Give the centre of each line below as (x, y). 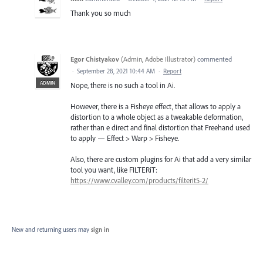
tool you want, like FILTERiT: (114, 170)
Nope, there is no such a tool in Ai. (123, 85)
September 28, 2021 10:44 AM (116, 71)
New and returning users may (51, 230)
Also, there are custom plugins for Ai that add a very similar (161, 159)
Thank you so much (101, 13)
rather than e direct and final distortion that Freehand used (160, 127)
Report (172, 71)
